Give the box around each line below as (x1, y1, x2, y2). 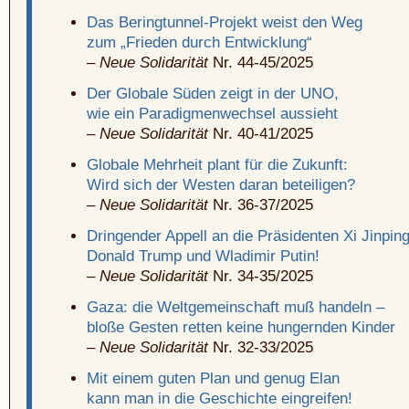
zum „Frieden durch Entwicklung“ (87, 34, 312, 52)
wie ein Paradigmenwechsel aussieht (87, 105, 338, 123)
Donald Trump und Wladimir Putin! (87, 247, 320, 266)
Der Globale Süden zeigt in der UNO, (87, 85, 339, 103)
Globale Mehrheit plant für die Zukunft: (87, 156, 348, 174)
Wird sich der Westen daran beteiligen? (87, 176, 355, 194)
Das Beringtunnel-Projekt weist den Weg (87, 14, 362, 32)
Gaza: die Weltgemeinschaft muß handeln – (87, 299, 384, 317)
